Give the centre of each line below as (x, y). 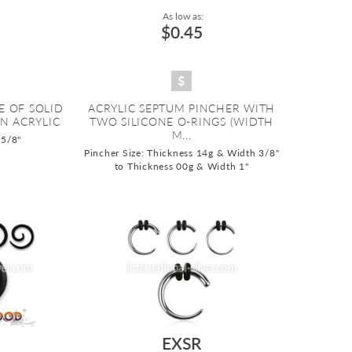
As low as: (181, 16)
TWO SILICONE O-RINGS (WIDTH (182, 122)
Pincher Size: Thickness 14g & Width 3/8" (181, 153)
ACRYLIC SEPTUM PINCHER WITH (182, 108)
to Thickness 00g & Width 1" (181, 167)
